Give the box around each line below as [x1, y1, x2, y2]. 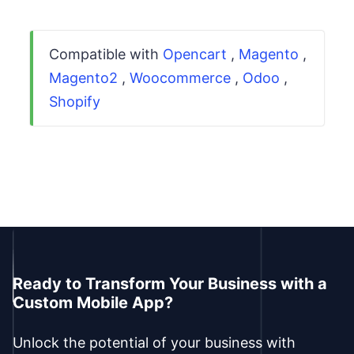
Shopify [49, 93, 100, 111]
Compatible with [49, 46, 163, 63]
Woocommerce [130, 70, 231, 87]
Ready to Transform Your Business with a [13, 274, 327, 294]
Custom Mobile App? [13, 293, 173, 313]
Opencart [163, 46, 227, 63]
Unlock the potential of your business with [13, 334, 296, 352]
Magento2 [49, 70, 118, 87]
